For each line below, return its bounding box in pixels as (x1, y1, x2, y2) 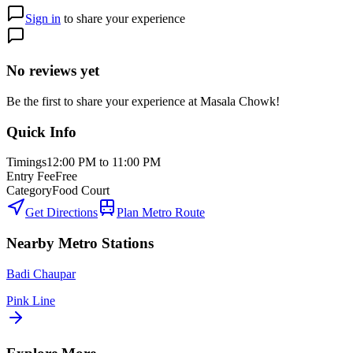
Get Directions (25, 206, 98, 220)
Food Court (52, 184, 110, 198)
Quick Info (6, 123, 76, 140)
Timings (6, 155, 46, 169)
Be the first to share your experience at (6, 95, 200, 109)
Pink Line (6, 293, 55, 307)
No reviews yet (6, 62, 99, 80)
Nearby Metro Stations (6, 235, 154, 252)
